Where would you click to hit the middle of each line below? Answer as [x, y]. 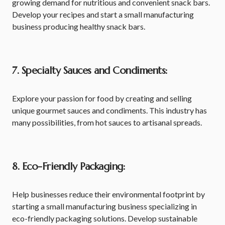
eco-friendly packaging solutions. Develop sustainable [105, 218]
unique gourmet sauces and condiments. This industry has [109, 110]
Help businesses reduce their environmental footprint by [108, 194]
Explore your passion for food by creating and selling [102, 98]
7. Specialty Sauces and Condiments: [90, 71]
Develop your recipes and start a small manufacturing [103, 14]
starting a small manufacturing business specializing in [104, 206]
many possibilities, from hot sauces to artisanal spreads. [107, 122]
